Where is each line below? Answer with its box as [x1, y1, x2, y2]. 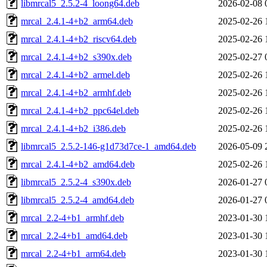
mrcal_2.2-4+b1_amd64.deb [21, 230, 128, 241]
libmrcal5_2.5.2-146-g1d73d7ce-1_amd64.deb [21, 141, 196, 151]
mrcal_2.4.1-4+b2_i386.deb [21, 123, 126, 133]
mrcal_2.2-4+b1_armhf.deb [21, 212, 124, 223]
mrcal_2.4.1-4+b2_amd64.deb [21, 159, 135, 169]
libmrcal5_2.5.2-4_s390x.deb [21, 176, 131, 187]
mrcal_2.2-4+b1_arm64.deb [21, 248, 126, 259]
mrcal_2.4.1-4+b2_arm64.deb [21, 15, 133, 26]
